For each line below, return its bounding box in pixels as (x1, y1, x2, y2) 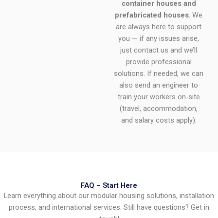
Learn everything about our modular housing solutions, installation (4, 191, 214, 200)
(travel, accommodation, (120, 104, 198, 113)
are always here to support (116, 22, 201, 31)
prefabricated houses (115, 10, 189, 19)
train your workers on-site (117, 92, 200, 101)
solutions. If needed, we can (114, 69, 203, 78)
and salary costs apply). (121, 115, 197, 125)
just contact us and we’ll (120, 45, 197, 54)
